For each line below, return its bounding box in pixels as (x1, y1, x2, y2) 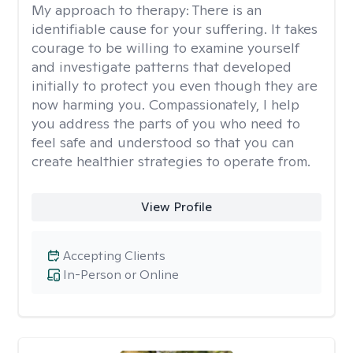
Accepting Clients (63, 247, 165, 264)
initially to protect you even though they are (32, 76, 318, 95)
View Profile (140, 199, 212, 215)
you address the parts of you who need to (32, 114, 300, 132)
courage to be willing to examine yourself (32, 39, 299, 57)
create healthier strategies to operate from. (32, 152, 310, 170)
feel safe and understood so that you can (32, 133, 294, 151)
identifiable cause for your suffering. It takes (32, 20, 318, 38)
